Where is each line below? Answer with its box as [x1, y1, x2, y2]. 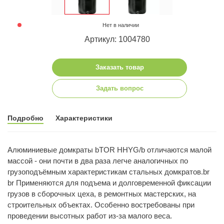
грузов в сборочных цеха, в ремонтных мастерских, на [7, 189, 196, 198]
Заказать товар [95, 63, 144, 71]
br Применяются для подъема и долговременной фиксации [7, 178, 211, 187]
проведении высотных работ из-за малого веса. [7, 211, 172, 220]
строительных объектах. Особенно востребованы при [7, 200, 194, 209]
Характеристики [55, 114, 112, 122]
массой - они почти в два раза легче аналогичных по [7, 156, 188, 165]
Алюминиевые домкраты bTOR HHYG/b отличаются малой [7, 145, 211, 154]
